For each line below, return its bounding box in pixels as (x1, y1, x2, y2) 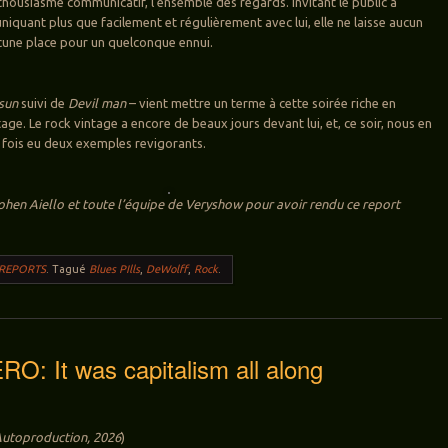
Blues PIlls (89, 262, 141, 275)
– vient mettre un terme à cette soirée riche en (126, 95, 397, 110)
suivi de (21, 95, 66, 110)
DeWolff (146, 262, 189, 275)
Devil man (65, 95, 127, 110)
